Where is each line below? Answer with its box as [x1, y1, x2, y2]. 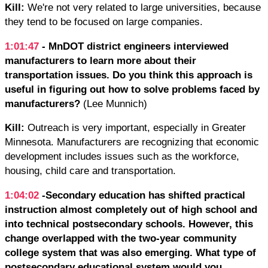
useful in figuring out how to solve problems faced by [5, 83, 260, 95]
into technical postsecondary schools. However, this [5, 218, 253, 229]
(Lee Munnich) [83, 98, 147, 109]
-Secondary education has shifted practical [42, 189, 245, 200]
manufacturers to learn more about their [5, 54, 196, 66]
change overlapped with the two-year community [5, 232, 236, 243]
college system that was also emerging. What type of [5, 246, 256, 258]
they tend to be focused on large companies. [5, 16, 203, 28]
